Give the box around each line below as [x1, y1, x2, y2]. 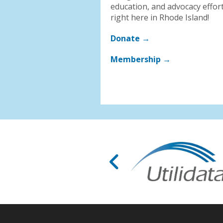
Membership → [111, 53, 171, 65]
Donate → [111, 32, 150, 44]
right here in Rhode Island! [111, 11, 209, 23]
